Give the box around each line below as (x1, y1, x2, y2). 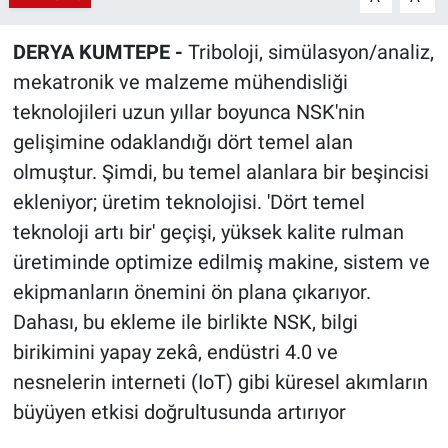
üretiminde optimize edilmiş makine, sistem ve (12, 250, 430, 275)
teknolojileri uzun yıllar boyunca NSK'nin (12, 100, 365, 125)
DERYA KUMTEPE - (12, 40, 188, 65)
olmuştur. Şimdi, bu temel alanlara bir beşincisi (12, 160, 429, 185)
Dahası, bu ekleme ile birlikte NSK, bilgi (12, 310, 358, 335)
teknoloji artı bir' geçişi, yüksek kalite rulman (12, 220, 404, 245)
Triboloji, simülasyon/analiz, (187, 40, 434, 65)
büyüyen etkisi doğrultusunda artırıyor (12, 400, 346, 425)
